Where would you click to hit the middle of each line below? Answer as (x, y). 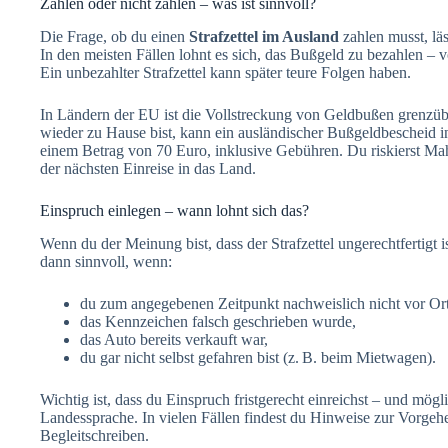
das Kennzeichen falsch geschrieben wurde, (218, 322)
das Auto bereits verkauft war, (174, 340)
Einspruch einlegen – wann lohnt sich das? (174, 211)
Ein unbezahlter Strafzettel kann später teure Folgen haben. (225, 73)
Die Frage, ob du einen (114, 37)
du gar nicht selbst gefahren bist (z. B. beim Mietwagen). (258, 358)
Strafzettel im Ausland (264, 37)
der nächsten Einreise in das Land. (148, 169)
